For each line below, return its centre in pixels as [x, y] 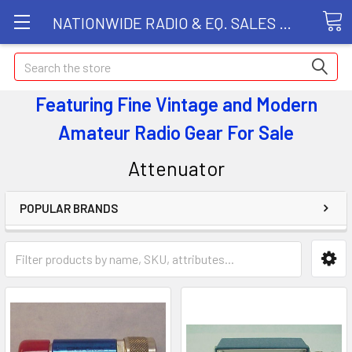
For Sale [260, 132]
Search [32, 62]
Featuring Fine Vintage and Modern [176, 104]
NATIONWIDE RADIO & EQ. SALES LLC [285, 22]
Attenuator [176, 168]
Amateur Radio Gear [141, 132]
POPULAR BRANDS [69, 208]
